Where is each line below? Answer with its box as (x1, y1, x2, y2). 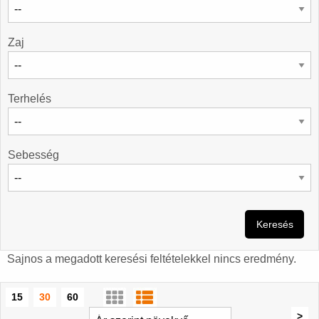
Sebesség (8, 149, 59, 162)
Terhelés (8, 93, 51, 105)
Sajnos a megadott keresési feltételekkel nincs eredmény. (7, 253, 296, 266)
